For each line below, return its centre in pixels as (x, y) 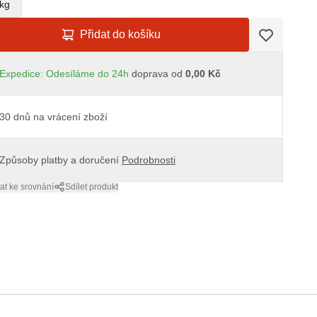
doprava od (157, 74)
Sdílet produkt (92, 187)
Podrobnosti (149, 160)
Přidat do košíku (120, 35)
